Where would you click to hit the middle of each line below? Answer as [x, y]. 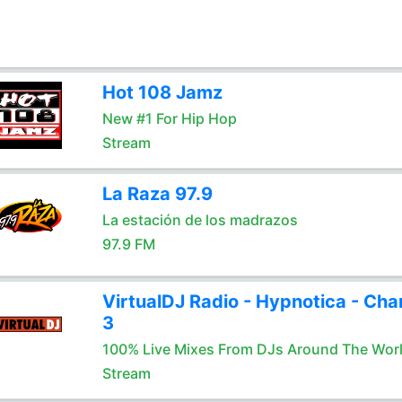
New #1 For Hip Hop [169, 118]
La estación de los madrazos [200, 220]
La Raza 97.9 [157, 194]
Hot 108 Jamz [162, 92]
